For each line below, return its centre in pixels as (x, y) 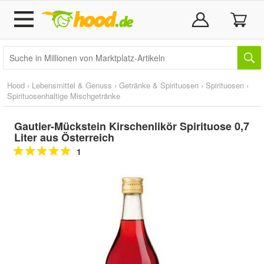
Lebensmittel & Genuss (72, 85)
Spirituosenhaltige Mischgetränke (64, 96)
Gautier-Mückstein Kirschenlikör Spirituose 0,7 (132, 126)
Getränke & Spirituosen (159, 85)
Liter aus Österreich (64, 137)
